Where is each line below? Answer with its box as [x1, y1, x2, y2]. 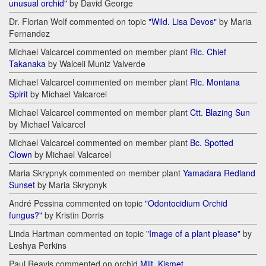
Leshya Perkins [9, 239, 66, 252]
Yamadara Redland [183, 167, 255, 179]
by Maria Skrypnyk [35, 179, 107, 191]
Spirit [9, 88, 28, 100]
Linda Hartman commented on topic [9, 227, 146, 240]
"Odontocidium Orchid [145, 197, 227, 210]
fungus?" [9, 209, 42, 221]
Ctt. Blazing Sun [190, 106, 250, 119]
